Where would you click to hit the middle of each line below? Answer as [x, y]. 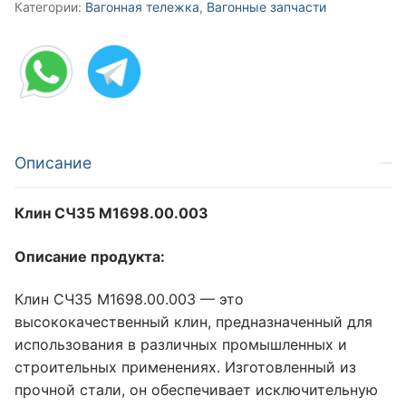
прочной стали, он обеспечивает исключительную [196, 390]
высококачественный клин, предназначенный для [193, 322]
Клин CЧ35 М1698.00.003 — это [129, 300]
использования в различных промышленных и [181, 345]
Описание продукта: [90, 256]
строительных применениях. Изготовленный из [185, 367]
